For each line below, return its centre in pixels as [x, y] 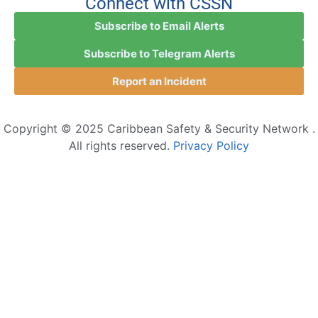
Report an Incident [159, 82]
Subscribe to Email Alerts [159, 26]
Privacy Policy [211, 146]
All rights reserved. [121, 146]
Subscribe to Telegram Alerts [159, 54]
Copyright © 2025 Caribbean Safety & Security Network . [159, 129]
